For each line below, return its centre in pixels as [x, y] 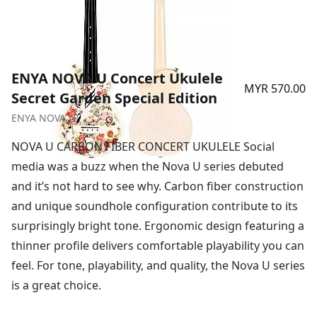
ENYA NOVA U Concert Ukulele [117, 78]
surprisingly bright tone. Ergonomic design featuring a [158, 226]
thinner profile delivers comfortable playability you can [158, 246]
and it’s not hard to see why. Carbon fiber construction [157, 186]
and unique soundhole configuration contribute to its [155, 206]
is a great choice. [56, 285]
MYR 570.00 [275, 88]
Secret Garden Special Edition [114, 98]
